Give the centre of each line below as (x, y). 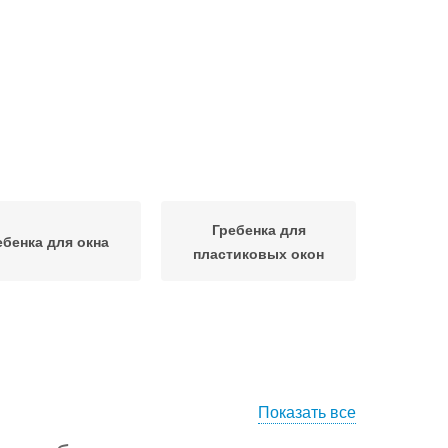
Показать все (307, 411)
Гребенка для (258, 229)
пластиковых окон (258, 253)
